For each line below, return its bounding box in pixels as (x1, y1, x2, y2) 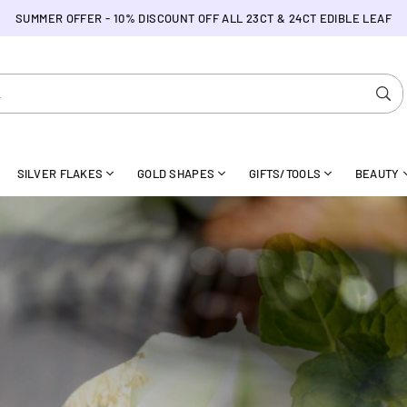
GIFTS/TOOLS (248, 165, 322, 181)
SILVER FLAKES (16, 165, 104, 181)
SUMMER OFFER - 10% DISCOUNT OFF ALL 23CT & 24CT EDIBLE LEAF (15, 11, 392, 25)
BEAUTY (354, 165, 400, 181)
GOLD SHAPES (137, 165, 215, 181)
